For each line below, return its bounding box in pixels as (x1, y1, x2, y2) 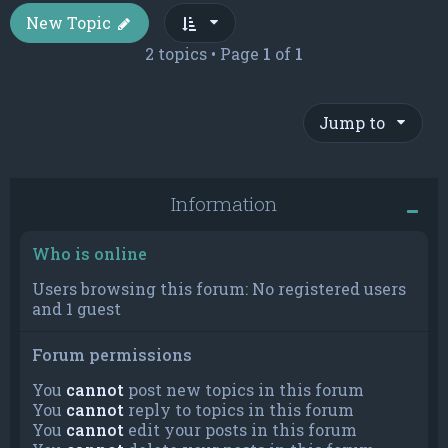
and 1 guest (32, 298, 121, 320)
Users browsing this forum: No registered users (32, 278, 406, 300)
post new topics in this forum (124, 379, 364, 401)
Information (171, 191, 277, 217)
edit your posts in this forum (124, 419, 357, 441)
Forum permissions (32, 344, 192, 366)
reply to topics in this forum (124, 399, 354, 421)
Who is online (32, 243, 147, 265)
